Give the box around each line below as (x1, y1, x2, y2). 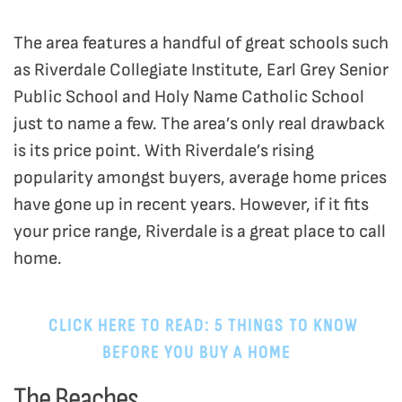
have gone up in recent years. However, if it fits (13, 194, 369, 216)
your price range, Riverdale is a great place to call (13, 221, 386, 243)
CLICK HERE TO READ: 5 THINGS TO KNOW (48, 315, 358, 336)
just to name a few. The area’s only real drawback (13, 113, 385, 135)
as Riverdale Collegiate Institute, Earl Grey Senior (13, 59, 389, 82)
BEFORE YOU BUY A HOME (101, 342, 291, 363)
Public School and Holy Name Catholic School (13, 86, 364, 109)
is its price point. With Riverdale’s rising (13, 140, 314, 162)
